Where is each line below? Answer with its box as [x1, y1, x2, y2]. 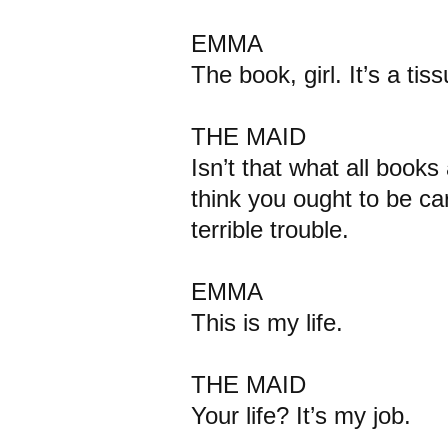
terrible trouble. [190, 216, 349, 243]
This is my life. [190, 309, 343, 336]
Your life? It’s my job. [190, 402, 411, 429]
